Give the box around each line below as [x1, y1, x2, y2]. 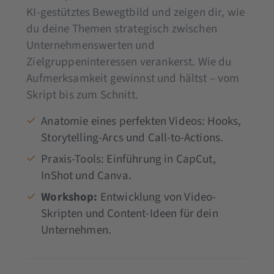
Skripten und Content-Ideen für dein [41, 205, 218, 222]
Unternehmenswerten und [26, 37, 155, 54]
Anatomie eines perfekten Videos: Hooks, [41, 113, 242, 130]
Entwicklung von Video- [97, 188, 217, 206]
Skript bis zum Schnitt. [26, 86, 138, 103]
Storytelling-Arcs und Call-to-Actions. [41, 129, 224, 146]
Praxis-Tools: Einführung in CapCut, [41, 150, 216, 168]
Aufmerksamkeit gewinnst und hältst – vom [26, 70, 240, 87]
